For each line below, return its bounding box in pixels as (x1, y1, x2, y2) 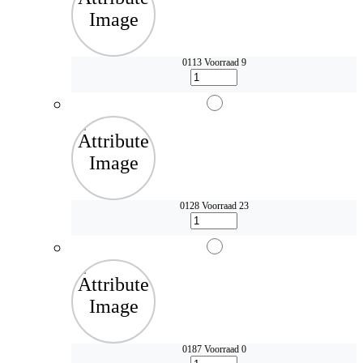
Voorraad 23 (201, 200, 249, 212)
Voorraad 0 (203, 344, 246, 356)
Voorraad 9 (203, 57, 246, 69)
